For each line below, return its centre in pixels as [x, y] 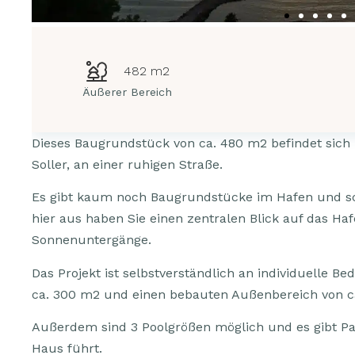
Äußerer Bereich [127, 92]
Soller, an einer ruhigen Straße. [127, 164]
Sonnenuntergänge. [92, 240]
